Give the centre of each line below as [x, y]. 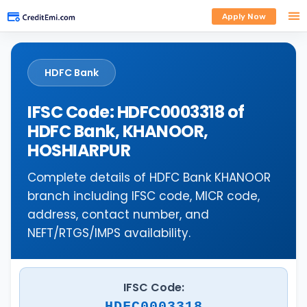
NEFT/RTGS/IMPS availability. [109, 233]
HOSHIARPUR [79, 150]
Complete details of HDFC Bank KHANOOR [149, 177]
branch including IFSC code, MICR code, [144, 196]
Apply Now [244, 16]
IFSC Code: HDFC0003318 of [136, 112]
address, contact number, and [118, 214]
